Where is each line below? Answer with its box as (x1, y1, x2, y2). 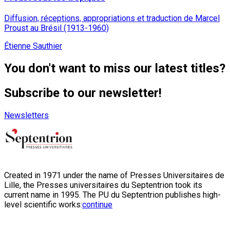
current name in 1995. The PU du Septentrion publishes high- (4, 189, 221, 200)
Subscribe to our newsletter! (4, 85, 162, 100)
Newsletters (4, 110, 49, 120)
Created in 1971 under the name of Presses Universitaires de (4, 170, 224, 180)
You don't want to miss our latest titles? (4, 61, 225, 75)
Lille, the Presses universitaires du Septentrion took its (4, 180, 202, 190)
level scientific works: (4, 199, 82, 209)
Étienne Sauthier (4, 41, 62, 51)
